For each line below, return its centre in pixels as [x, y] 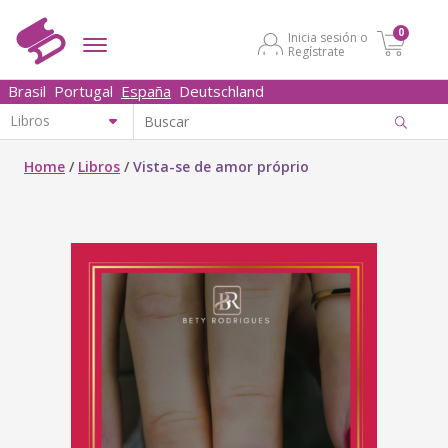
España [146, 91]
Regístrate [316, 51]
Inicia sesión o [328, 37]
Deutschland [221, 91]
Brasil [27, 91]
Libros [99, 166]
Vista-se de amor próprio [221, 166]
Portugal [83, 91]
